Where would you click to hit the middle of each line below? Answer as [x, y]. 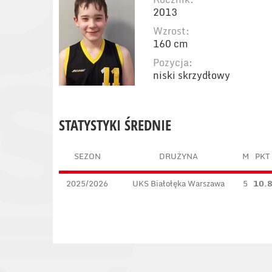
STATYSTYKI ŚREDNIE [115, 125]
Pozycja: [173, 63]
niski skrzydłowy [192, 75]
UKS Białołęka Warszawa [178, 183]
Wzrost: [171, 31]
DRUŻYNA [178, 156]
